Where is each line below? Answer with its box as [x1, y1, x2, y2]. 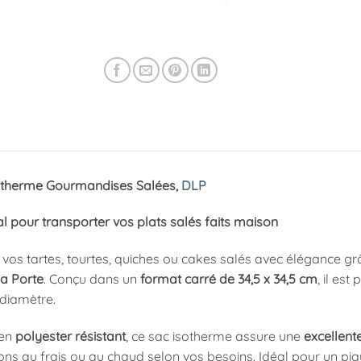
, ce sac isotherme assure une [125, 328, 304, 345]
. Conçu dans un [43, 271, 140, 288]
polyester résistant [15, 328, 126, 345]
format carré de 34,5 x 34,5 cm [139, 271, 317, 288]
